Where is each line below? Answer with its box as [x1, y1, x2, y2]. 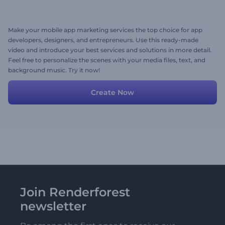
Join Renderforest [20, 185, 130, 199]
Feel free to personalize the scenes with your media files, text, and [8, 56, 205, 64]
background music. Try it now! [8, 66, 100, 74]
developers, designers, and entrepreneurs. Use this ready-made [8, 36, 198, 44]
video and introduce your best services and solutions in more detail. [8, 46, 211, 54]
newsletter [20, 199, 86, 213]
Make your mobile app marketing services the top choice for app [8, 26, 202, 34]
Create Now [91, 88, 134, 97]
